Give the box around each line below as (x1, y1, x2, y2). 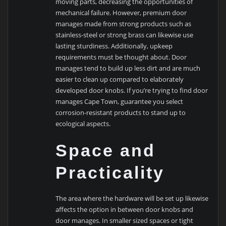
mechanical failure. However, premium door (55, 8, 187, 17)
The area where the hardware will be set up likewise (55, 194, 209, 203)
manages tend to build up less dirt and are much (55, 63, 201, 73)
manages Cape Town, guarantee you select (55, 96, 184, 106)
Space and (55, 140, 156, 160)
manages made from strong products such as (55, 19, 192, 28)
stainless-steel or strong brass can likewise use (55, 30, 194, 39)
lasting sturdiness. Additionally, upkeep (55, 41, 173, 50)
